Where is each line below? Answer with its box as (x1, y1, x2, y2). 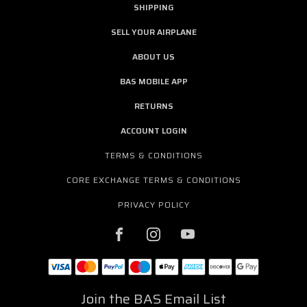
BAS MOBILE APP (119, 74, 188, 88)
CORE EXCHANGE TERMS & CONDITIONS (66, 173, 241, 186)
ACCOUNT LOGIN (120, 123, 187, 137)
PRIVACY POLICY (118, 197, 190, 211)
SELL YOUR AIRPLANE (110, 25, 197, 38)
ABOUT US (132, 49, 175, 63)
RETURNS (134, 99, 173, 112)
